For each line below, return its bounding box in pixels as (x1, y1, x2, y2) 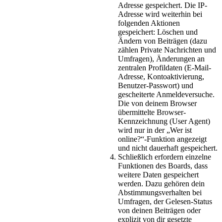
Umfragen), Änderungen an (118, 54, 205, 63)
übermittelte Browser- (118, 108, 186, 116)
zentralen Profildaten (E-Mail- (118, 63, 211, 72)
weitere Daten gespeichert (118, 170, 199, 179)
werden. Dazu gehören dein (118, 179, 205, 188)
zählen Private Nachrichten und (118, 45, 216, 54)
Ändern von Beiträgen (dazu (118, 36, 207, 45)
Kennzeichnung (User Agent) (118, 116, 210, 125)
